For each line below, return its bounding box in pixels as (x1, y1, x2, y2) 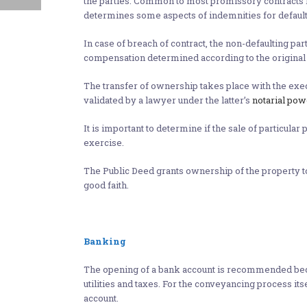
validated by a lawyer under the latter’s (84, 94, 252, 106)
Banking (84, 235, 126, 247)
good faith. (84, 179, 129, 191)
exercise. (84, 136, 124, 149)
